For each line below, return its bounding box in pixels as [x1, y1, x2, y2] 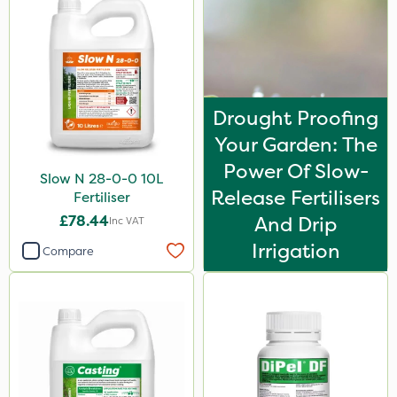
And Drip [254, 211, 337, 237]
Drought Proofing [213, 105, 378, 131]
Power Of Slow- [222, 158, 369, 184]
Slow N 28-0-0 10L [40, 169, 163, 188]
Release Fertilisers [211, 184, 380, 211]
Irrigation [251, 237, 340, 264]
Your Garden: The [214, 131, 378, 158]
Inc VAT [108, 214, 144, 228]
